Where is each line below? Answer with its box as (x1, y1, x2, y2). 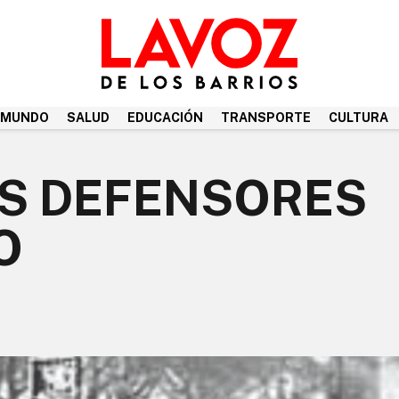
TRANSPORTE (221, 110, 311, 125)
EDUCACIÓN (127, 110, 203, 125)
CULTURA (329, 110, 388, 125)
